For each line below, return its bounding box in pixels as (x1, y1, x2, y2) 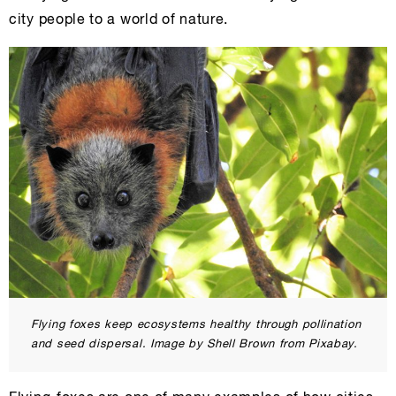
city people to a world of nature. (9, 13, 229, 27)
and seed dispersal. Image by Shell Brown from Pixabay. (31, 339, 358, 351)
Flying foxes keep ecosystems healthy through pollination (31, 319, 362, 331)
